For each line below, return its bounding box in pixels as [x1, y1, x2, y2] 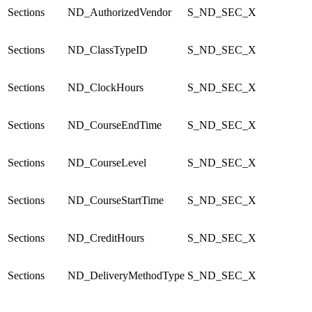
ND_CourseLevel [68, 156, 146, 169]
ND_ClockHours [68, 81, 143, 93]
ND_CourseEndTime [68, 118, 162, 131]
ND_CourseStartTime [68, 194, 164, 206]
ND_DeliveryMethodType [68, 269, 185, 281]
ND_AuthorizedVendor [68, 6, 171, 18]
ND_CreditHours [68, 231, 144, 244]
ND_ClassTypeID [68, 43, 148, 56]
